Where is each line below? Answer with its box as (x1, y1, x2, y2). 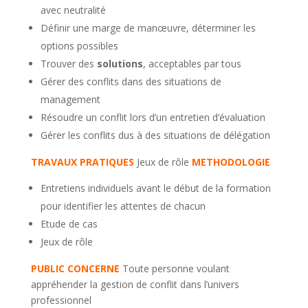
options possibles (40, 39, 118, 52)
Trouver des (40, 57, 94, 70)
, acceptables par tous (142, 57, 241, 70)
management (40, 93, 100, 106)
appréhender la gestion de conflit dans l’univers (30, 278, 239, 291)
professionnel (30, 294, 91, 307)
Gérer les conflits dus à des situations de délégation (40, 129, 270, 142)
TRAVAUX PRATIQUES (30, 155, 134, 168)
